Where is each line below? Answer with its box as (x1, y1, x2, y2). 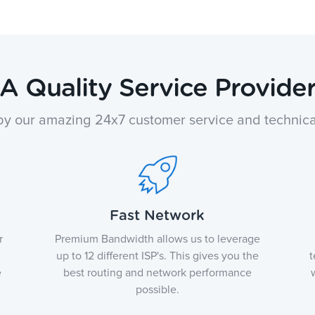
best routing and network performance (63, 267, 252, 278)
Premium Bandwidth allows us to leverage (54, 233, 260, 245)
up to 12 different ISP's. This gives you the (56, 250, 259, 262)
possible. (135, 284, 179, 295)
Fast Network (110, 209, 205, 223)
